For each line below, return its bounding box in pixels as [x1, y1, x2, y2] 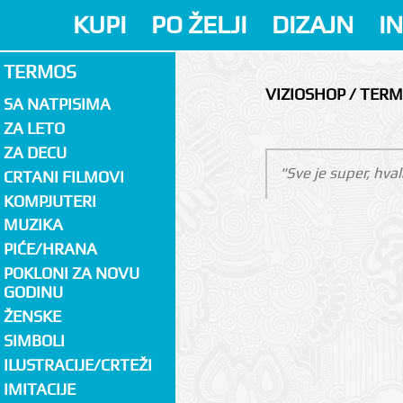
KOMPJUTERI [3, 191, 96, 210]
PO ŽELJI [151, 10, 247, 40]
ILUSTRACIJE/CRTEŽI [3, 354, 152, 374]
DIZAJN [272, 10, 354, 40]
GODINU [3, 282, 63, 302]
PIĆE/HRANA [3, 239, 97, 259]
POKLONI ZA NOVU [3, 264, 139, 283]
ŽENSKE [3, 307, 61, 327]
